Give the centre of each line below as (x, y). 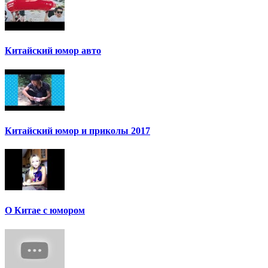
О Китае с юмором (45, 211)
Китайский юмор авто (53, 51)
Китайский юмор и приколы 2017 (77, 130)
